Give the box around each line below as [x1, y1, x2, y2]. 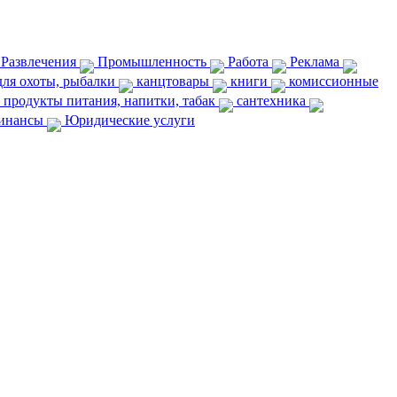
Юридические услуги [61, 113, 195, 128]
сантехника [233, 93, 309, 108]
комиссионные [285, 74, 378, 89]
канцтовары [133, 74, 213, 89]
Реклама [286, 54, 343, 69]
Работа [224, 54, 272, 69]
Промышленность [94, 54, 210, 69]
